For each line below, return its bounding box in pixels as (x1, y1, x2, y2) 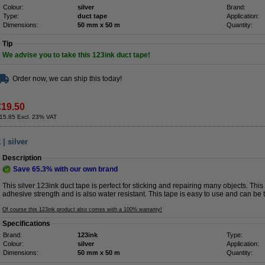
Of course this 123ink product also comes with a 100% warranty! (2, 206, 162, 212)
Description (2, 154, 41, 162)
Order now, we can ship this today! (12, 75, 122, 83)
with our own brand (53, 165, 118, 173)
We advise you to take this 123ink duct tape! (2, 51, 150, 59)
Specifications (2, 219, 50, 228)
